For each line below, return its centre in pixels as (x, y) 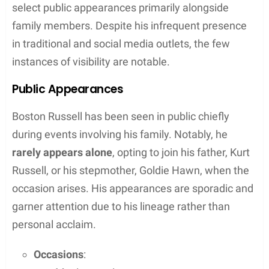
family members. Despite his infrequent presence (129, 25)
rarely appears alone (62, 152)
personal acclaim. (54, 224)
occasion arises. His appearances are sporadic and (133, 188)
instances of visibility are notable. (91, 61)
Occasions (59, 254)
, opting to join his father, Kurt (181, 152)
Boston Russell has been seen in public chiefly (121, 116)
